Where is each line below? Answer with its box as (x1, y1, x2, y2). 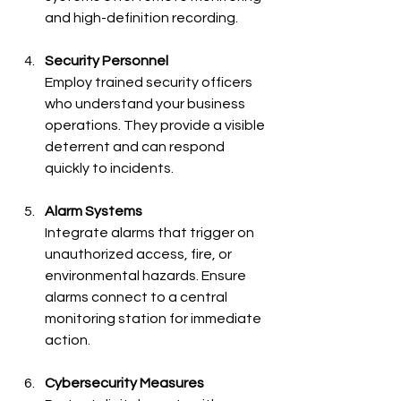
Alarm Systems (45, 204, 142, 218)
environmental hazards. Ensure (45, 269, 249, 283)
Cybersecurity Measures (45, 376, 204, 390)
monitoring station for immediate (45, 311, 264, 326)
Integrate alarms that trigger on (45, 226, 257, 240)
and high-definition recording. (45, 11, 238, 25)
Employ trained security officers (45, 75, 255, 90)
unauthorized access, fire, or (45, 247, 235, 261)
